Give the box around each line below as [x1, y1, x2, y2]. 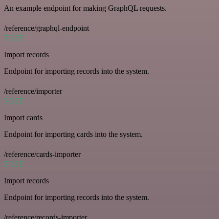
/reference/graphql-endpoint [4, 23, 89, 32]
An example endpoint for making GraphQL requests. [4, 3, 167, 12]
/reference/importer [4, 87, 62, 95]
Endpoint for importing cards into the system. [4, 130, 143, 138]
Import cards [4, 113, 43, 122]
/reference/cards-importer [4, 150, 81, 158]
